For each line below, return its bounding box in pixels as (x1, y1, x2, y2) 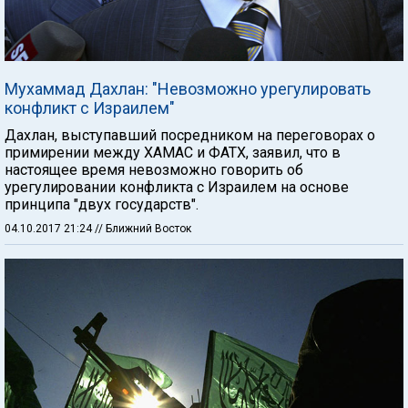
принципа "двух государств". (5, 195, 199, 213)
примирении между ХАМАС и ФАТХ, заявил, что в (5, 143, 341, 161)
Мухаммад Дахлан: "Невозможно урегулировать (5, 78, 371, 98)
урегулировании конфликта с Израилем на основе (5, 178, 349, 196)
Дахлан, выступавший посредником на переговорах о (5, 126, 375, 144)
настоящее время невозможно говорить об (5, 160, 303, 178)
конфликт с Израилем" (5, 97, 175, 117)
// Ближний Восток (95, 221, 191, 235)
